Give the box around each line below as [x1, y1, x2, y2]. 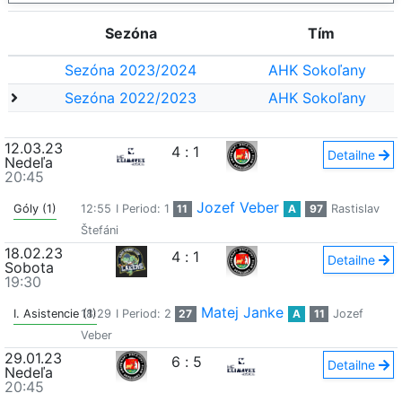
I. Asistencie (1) [13, 307, 97, 320]
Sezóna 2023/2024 [65, 61, 197, 79]
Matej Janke [201, 303, 284, 321]
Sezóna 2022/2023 [65, 89, 197, 107]
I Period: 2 [115, 307, 175, 320]
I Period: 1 [115, 202, 173, 215]
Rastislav [331, 202, 380, 215]
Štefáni [80, 223, 118, 237]
